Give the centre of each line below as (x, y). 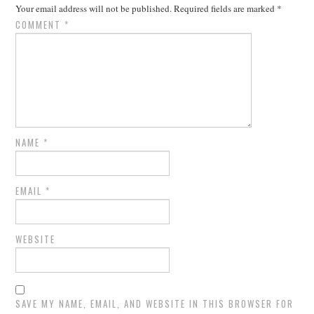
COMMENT (40, 24)
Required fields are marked (226, 8)
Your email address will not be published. (94, 8)
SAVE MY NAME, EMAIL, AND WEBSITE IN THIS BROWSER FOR (155, 303)
